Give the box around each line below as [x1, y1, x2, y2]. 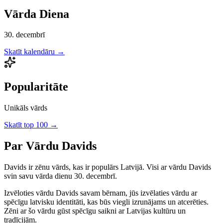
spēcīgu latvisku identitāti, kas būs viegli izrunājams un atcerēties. [4, 198, 209, 207]
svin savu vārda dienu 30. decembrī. [4, 172, 117, 181]
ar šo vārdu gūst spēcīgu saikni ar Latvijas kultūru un [18, 207, 186, 216]
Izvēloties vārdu [4, 189, 56, 198]
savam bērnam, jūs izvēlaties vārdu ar [78, 189, 197, 198]
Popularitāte [4, 80, 68, 94]
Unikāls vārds [4, 104, 47, 112]
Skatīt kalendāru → [4, 47, 65, 56]
